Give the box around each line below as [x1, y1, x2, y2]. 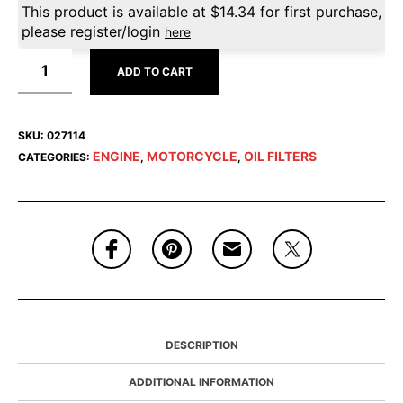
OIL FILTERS [244, 148, 317, 164]
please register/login [22, 22, 165, 40]
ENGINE [93, 148, 140, 164]
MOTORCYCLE [147, 148, 237, 164]
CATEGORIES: [18, 150, 93, 164]
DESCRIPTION [165, 338, 238, 352]
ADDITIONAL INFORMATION [129, 375, 274, 389]
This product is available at [22, 3, 210, 21]
